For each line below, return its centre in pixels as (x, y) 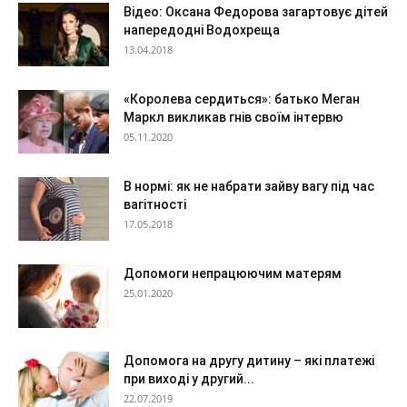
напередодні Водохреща (202, 30)
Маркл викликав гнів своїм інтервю (233, 117)
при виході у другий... (189, 378)
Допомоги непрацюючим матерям (233, 273)
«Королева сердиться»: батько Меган (242, 99)
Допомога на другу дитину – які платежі (249, 360)
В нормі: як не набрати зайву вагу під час (249, 186)
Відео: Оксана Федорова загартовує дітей (256, 11)
